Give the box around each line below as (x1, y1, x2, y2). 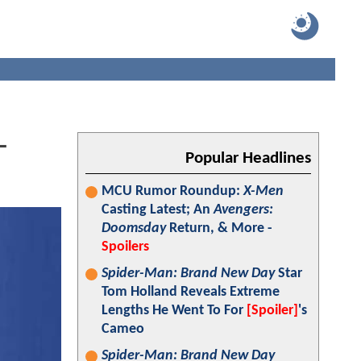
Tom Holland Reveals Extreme (102, 284, 280, 300)
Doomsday (102, 221, 166, 236)
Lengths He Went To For (102, 303, 247, 318)
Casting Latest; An (102, 202, 214, 218)
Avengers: (214, 202, 273, 218)
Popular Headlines (185, 150, 311, 167)
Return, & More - (166, 221, 272, 236)
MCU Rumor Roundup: (102, 184, 243, 199)
